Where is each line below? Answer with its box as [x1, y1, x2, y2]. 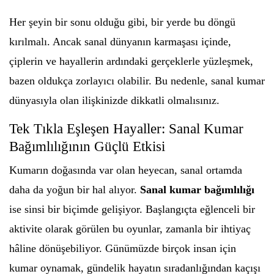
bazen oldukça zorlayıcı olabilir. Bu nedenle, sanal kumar [9, 75, 265, 87]
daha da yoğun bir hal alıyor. [9, 183, 140, 196]
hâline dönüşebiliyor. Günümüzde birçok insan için [9, 242, 236, 254]
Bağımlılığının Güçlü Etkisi [9, 139, 165, 154]
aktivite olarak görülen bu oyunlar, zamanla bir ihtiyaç [9, 223, 251, 235]
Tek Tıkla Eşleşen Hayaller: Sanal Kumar [9, 121, 243, 136]
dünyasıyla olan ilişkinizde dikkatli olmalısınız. [9, 94, 220, 106]
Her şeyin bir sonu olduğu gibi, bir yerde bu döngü [9, 16, 235, 28]
